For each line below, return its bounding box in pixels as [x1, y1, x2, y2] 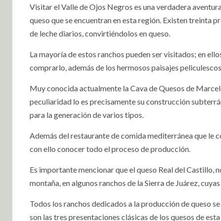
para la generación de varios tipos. [30, 110, 144, 120]
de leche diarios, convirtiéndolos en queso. [30, 29, 170, 38]
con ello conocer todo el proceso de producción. [30, 144, 190, 154]
